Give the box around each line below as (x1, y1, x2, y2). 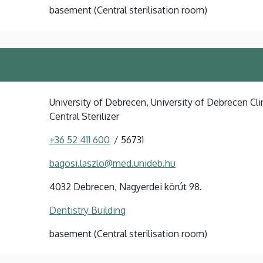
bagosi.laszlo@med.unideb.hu (49, 157, 176, 169)
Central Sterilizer (49, 110, 119, 122)
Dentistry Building (49, 204, 126, 216)
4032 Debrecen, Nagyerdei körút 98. (49, 180, 202, 193)
